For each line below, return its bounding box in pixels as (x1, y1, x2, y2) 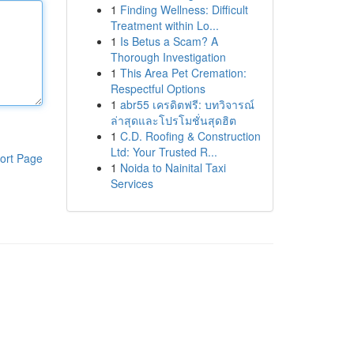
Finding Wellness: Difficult (119, 2, 248, 17)
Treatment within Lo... (110, 17, 219, 33)
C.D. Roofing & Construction (119, 128, 261, 144)
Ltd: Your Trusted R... (110, 144, 217, 160)
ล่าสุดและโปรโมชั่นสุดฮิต (110, 112, 236, 128)
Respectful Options (110, 81, 205, 96)
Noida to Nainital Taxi (119, 160, 226, 175)
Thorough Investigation (110, 49, 226, 65)
